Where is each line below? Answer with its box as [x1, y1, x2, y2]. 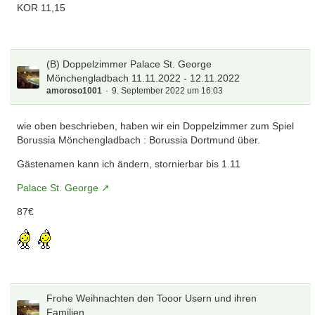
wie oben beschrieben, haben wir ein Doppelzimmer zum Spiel [17, 120, 295, 131]
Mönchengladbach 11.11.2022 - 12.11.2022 [46, 72, 240, 84]
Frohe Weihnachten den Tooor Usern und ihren [46, 292, 257, 304]
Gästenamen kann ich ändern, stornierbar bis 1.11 [17, 158, 241, 169]
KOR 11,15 [17, 2, 66, 13]
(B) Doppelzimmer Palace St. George [46, 58, 212, 70]
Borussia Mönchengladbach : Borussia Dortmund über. [17, 134, 261, 146]
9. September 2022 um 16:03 [112, 86, 224, 96]
